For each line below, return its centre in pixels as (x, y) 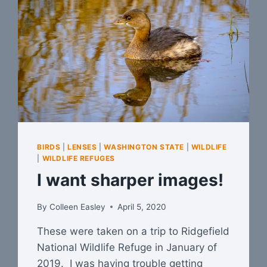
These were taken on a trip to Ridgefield (133, 231)
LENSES (82, 147)
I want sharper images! (131, 180)
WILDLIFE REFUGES (79, 159)
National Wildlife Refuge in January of (127, 247)
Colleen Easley (77, 207)
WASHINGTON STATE (144, 147)
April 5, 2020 (142, 207)
